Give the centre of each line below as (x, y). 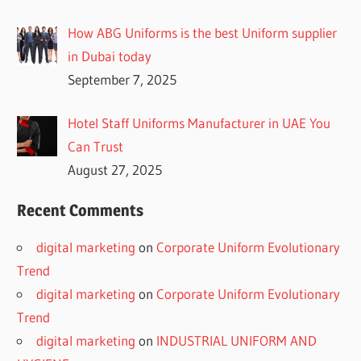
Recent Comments (81, 210)
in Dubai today (110, 56)
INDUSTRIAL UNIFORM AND (237, 340)
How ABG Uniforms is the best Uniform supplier (202, 32)
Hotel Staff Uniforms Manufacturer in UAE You (199, 123)
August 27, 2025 (115, 170)
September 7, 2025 (122, 79)
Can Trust (95, 147)
